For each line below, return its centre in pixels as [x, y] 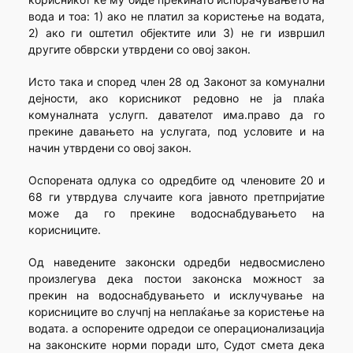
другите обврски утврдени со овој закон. [139, 50]
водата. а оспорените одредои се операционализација [176, 329]
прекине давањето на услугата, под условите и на [176, 132]
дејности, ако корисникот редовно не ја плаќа [176, 98]
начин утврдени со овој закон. [110, 148]
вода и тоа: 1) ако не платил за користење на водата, [176, 17]
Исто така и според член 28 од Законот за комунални [176, 82]
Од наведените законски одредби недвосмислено [176, 262]
